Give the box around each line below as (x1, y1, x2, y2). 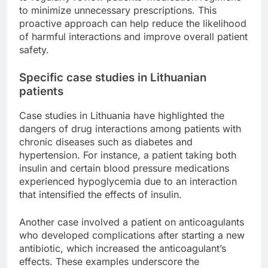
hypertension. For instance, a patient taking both (19, 149, 236, 162)
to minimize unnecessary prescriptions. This (19, 4, 217, 16)
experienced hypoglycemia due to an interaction (19, 175, 237, 188)
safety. (19, 43, 49, 56)
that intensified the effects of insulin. (19, 188, 182, 201)
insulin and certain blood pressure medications (19, 162, 229, 175)
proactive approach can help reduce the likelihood (19, 17, 246, 29)
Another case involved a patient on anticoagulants (19, 216, 244, 229)
